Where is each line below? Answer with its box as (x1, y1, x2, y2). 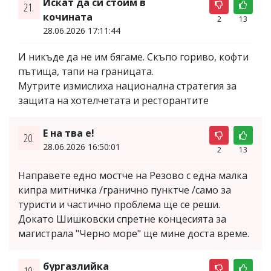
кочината (42, 10, 93, 24)
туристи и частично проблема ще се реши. (18, 198, 220, 211)
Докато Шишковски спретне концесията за (18, 212, 226, 226)
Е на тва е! (42, 126, 94, 140)
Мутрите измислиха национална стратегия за (18, 79, 237, 93)
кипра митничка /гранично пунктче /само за (18, 183, 231, 197)
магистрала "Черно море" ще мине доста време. (18, 227, 249, 240)
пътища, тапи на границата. (18, 65, 154, 78)
